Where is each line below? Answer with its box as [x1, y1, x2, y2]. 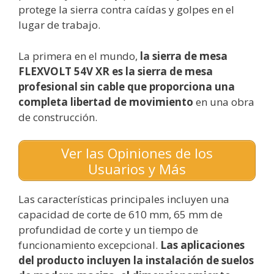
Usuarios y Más [88, 159, 186, 178]
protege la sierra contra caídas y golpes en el [18, 2, 234, 17]
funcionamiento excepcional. [18, 238, 160, 253]
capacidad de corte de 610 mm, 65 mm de [18, 207, 223, 222]
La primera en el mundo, [18, 48, 140, 63]
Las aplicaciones [160, 238, 245, 253]
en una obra [193, 94, 254, 109]
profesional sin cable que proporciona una [18, 79, 235, 94]
